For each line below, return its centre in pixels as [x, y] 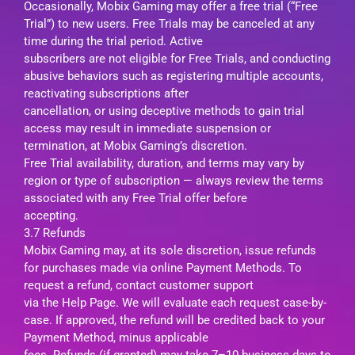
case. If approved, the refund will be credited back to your [174, 320]
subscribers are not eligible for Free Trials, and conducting [177, 58]
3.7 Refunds [55, 233]
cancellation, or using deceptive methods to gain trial [164, 111]
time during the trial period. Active [113, 41]
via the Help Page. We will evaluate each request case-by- [175, 302]
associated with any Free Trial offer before [136, 198]
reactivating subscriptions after [106, 93]
